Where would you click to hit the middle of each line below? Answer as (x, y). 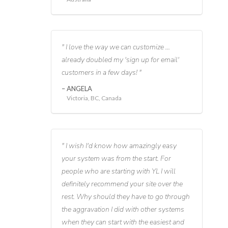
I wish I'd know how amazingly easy (120, 146)
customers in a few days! (100, 73)
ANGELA (78, 89)
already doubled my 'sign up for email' (120, 60)
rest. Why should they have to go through (125, 197)
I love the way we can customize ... (117, 47)
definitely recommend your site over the (122, 184)
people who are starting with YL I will (118, 172)
